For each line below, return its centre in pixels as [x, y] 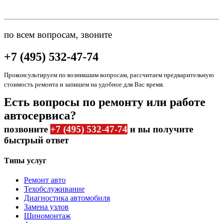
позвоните [27, 129]
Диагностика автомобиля [67, 198]
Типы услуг [25, 161]
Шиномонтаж [47, 216]
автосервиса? [40, 115]
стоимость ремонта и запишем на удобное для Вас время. [84, 84]
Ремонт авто [45, 180]
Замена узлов [46, 207]
